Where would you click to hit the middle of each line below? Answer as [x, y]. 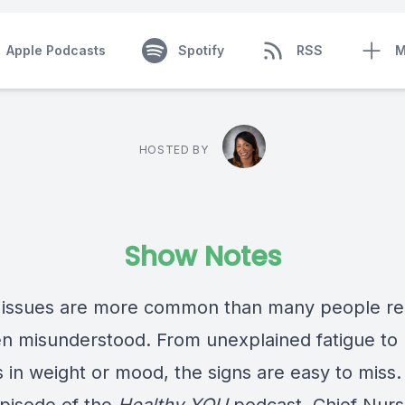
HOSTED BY [174, 150]
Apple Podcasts [56, 50]
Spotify [201, 50]
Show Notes [202, 257]
